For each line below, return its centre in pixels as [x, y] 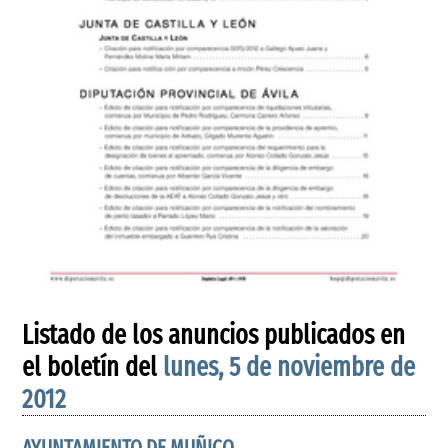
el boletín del [93, 367]
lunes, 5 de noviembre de [289, 367]
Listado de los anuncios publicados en [214, 335]
